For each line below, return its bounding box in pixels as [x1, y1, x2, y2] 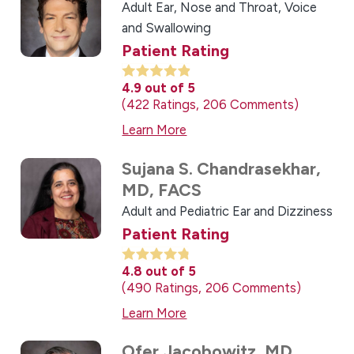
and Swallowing [122, 20, 212, 36]
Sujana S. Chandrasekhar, [122, 158, 322, 179]
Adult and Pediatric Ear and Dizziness [122, 202, 333, 219]
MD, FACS [122, 179, 202, 200]
